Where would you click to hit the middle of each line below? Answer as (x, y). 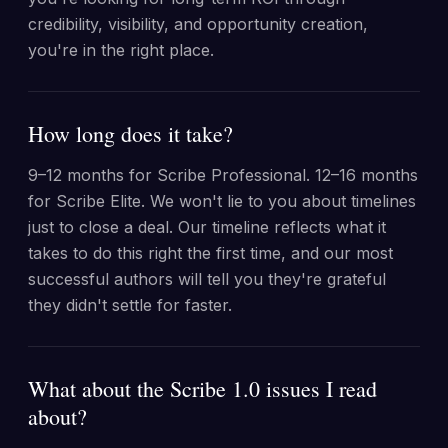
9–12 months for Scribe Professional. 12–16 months (223, 175)
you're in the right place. (121, 50)
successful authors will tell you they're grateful (207, 279)
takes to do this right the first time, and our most (210, 253)
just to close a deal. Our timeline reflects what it (207, 227)
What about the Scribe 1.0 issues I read (202, 388)
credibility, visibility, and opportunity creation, (198, 24)
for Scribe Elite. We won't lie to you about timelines (222, 201)
